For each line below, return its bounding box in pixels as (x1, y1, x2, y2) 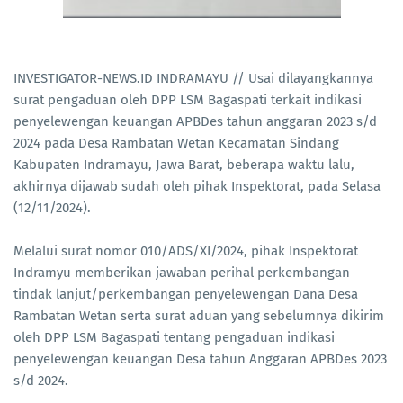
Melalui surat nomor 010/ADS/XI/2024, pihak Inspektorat (13, 243, 358, 260)
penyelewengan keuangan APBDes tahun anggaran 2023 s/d (13, 113, 377, 130)
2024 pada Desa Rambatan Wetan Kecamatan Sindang (13, 135, 339, 152)
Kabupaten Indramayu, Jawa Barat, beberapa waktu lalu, (13, 157, 354, 174)
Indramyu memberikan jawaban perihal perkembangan (13, 264, 350, 282)
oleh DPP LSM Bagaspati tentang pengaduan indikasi (13, 329, 335, 346)
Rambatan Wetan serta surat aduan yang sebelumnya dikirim (13, 308, 384, 325)
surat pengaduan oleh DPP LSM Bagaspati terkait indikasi (13, 92, 362, 109)
